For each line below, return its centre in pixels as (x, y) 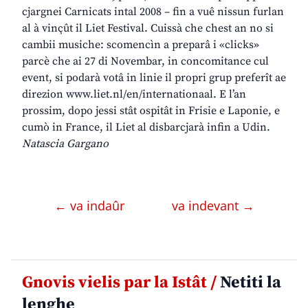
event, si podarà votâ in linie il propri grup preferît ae (154, 78)
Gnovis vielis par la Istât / (119, 283)
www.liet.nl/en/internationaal (140, 95)
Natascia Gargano (65, 144)
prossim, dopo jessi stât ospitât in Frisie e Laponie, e (151, 111)
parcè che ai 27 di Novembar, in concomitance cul (145, 62)
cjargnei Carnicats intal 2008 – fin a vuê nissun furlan (153, 12)
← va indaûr (91, 206)
